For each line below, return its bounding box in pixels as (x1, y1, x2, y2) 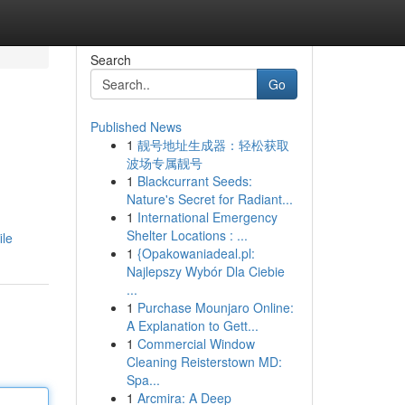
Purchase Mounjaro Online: (137, 298, 294, 316)
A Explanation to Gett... (126, 316, 259, 334)
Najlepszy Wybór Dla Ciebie (126, 262, 285, 280)
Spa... (126, 371, 160, 389)
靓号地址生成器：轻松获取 (137, 136, 289, 154)
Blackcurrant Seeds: (137, 172, 252, 190)
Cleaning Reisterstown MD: (126, 353, 282, 371)
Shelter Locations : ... (126, 226, 248, 244)
